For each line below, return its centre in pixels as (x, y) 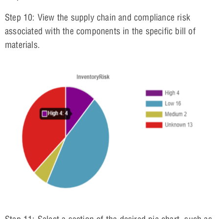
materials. (22, 44)
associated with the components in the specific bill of (100, 31)
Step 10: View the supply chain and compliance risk (98, 17)
